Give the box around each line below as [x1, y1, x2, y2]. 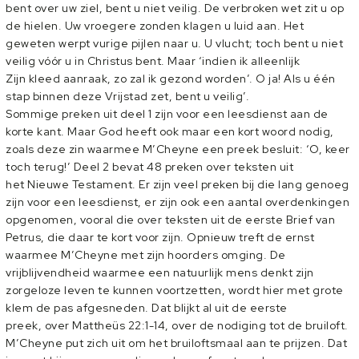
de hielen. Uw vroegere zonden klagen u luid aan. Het [6, 18, 304, 33]
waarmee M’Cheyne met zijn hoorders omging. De [6, 248, 286, 262]
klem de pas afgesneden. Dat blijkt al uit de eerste [6, 301, 288, 315]
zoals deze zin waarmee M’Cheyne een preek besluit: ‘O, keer [6, 142, 350, 156]
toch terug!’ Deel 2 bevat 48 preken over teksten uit [6, 159, 293, 174]
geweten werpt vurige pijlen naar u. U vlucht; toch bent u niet [6, 36, 343, 50]
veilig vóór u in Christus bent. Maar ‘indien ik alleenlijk [6, 54, 300, 68]
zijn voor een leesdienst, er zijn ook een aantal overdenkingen [6, 195, 349, 209]
